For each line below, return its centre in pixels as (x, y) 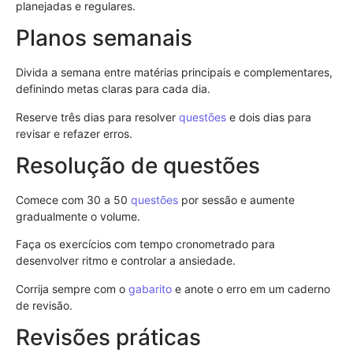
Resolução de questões (138, 165)
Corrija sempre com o (72, 288)
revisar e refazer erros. (74, 133)
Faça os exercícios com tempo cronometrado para (145, 244)
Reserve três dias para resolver (97, 117)
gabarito (150, 288)
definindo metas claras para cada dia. (113, 89)
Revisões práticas (108, 338)
